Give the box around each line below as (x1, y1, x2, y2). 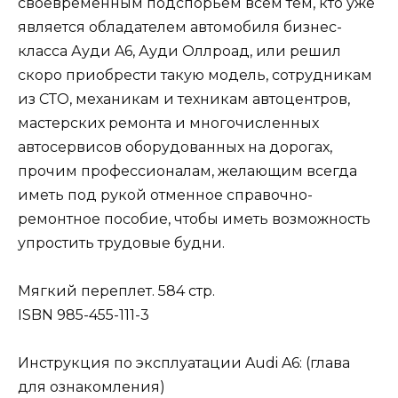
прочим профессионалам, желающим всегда (18, 162, 357, 179)
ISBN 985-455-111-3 (18, 306, 149, 323)
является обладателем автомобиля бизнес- (18, 18, 342, 36)
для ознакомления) (18, 378, 165, 395)
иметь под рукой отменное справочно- (18, 186, 313, 203)
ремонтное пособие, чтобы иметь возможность (18, 210, 370, 227)
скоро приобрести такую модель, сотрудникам (18, 66, 372, 84)
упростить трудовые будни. (18, 234, 225, 251)
